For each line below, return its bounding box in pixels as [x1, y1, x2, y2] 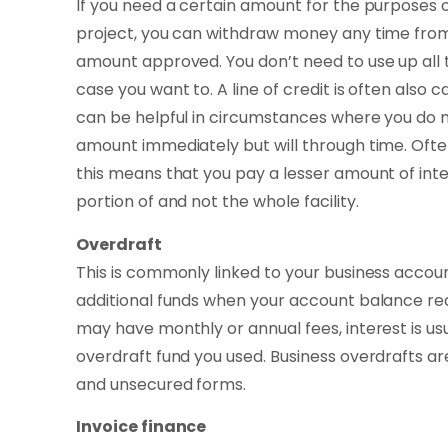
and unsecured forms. [76, 372, 247, 396]
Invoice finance [76, 415, 207, 439]
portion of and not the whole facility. [76, 190, 359, 214]
